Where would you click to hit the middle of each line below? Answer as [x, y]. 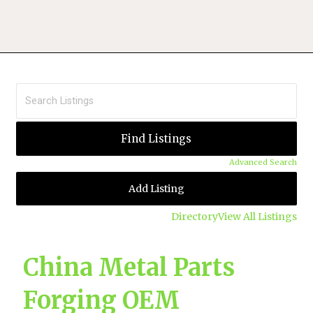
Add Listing [156, 188]
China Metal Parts [129, 268]
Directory [194, 216]
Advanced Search [263, 162]
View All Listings [257, 216]
